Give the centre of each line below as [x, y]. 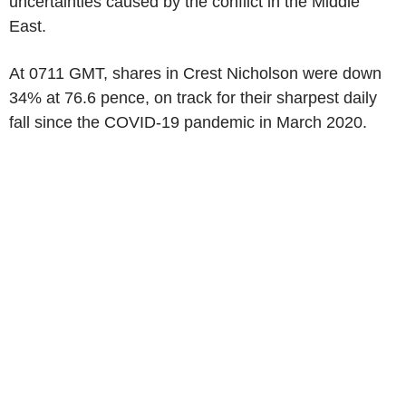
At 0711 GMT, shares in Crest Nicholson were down [195, 73]
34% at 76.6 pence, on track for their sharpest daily [193, 98]
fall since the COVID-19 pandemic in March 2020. [190, 122]
